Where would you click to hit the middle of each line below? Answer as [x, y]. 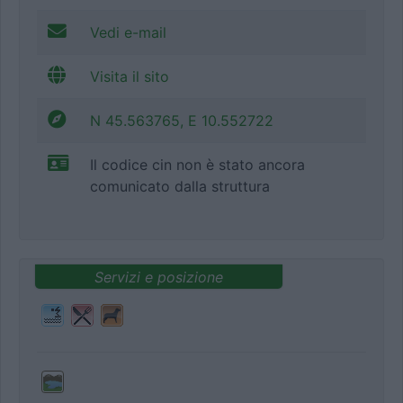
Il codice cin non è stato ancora [197, 165]
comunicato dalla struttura [180, 187]
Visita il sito [130, 77]
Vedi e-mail [128, 33]
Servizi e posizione [158, 277]
